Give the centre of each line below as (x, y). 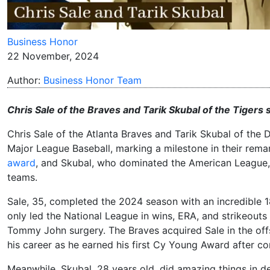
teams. (22, 177)
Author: (25, 80)
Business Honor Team (93, 80)
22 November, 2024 (53, 56)
